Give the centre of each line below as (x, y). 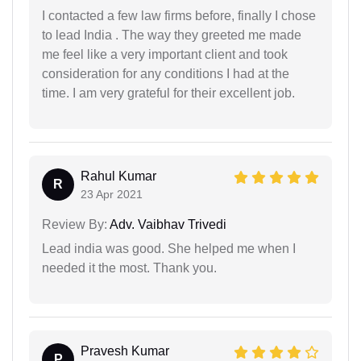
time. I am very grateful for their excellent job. (168, 93)
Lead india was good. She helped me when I (169, 249)
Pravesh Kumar (125, 351)
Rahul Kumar (118, 176)
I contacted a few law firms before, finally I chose (179, 16)
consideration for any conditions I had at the (166, 74)
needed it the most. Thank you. (129, 268)
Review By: (75, 225)
